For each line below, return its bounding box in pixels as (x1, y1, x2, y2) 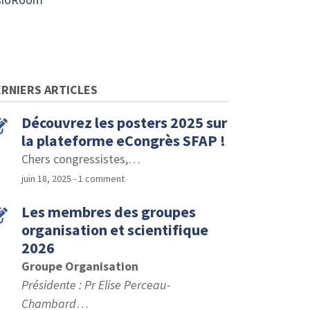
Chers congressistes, (21, 151, 128, 167)
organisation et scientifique (21, 220, 208, 239)
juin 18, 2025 (21, 172, 71, 185)
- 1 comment (73, 172, 125, 185)
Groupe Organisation (21, 258, 138, 274)
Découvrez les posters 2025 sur (21, 113, 227, 132)
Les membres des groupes (21, 202, 196, 221)
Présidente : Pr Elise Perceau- (21, 277, 170, 293)
